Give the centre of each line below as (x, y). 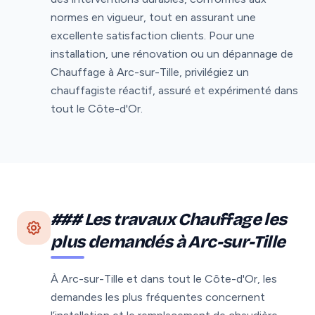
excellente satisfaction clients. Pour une (153, 35)
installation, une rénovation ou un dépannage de (172, 53)
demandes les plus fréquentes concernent (158, 297)
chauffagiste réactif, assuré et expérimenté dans (174, 90)
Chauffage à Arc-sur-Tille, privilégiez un (150, 72)
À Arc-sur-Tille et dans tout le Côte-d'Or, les (164, 278)
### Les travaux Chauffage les (169, 219)
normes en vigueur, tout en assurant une (153, 17)
